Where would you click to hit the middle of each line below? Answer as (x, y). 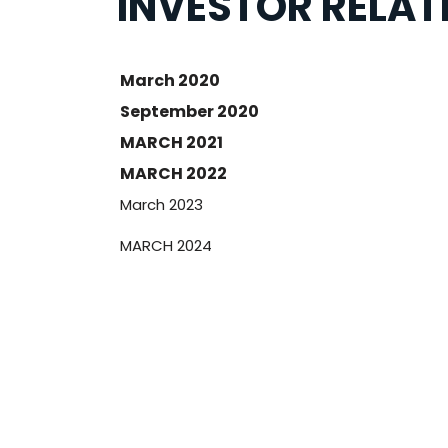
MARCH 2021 (171, 142)
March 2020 (170, 80)
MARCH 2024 (166, 245)
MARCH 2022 (173, 173)
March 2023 (161, 204)
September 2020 (189, 111)
